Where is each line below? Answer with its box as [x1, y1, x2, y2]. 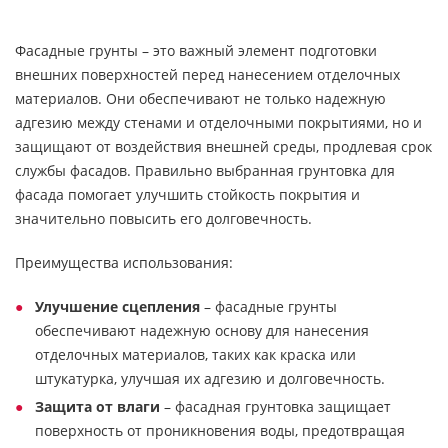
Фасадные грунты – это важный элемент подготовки [15, 41, 377, 60]
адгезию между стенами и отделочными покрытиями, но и [15, 113, 422, 132]
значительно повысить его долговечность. [15, 209, 312, 228]
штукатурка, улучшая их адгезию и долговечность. [35, 369, 385, 388]
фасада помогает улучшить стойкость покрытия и [15, 185, 360, 204]
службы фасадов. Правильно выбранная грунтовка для [15, 161, 395, 180]
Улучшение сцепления [35, 297, 200, 316]
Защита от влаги [35, 397, 160, 416]
